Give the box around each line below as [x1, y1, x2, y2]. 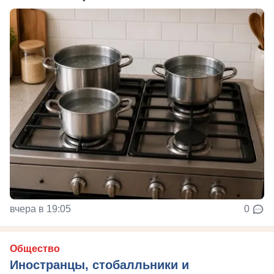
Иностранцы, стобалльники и [10, 257, 189, 272]
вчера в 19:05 [10, 203, 71, 214]
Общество [10, 243, 60, 254]
